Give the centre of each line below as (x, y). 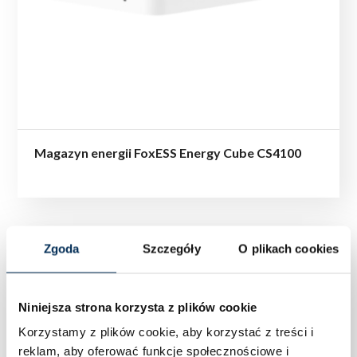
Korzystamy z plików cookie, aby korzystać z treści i (166, 331)
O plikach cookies (289, 248)
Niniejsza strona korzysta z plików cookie (138, 306)
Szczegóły (171, 248)
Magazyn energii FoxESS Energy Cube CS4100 (168, 153)
